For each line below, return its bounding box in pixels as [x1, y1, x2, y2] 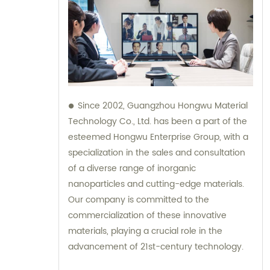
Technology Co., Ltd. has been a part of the [68, 115, 247, 129]
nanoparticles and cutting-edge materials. [68, 177, 244, 192]
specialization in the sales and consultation [68, 146, 245, 160]
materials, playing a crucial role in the [68, 224, 222, 239]
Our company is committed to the [68, 193, 209, 207]
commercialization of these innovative [68, 209, 227, 223]
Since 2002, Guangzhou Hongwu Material [78, 99, 248, 113]
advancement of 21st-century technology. [68, 240, 243, 254]
